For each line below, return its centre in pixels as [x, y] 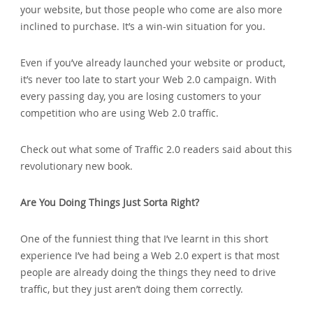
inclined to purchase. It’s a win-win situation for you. [143, 26]
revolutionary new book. [77, 166]
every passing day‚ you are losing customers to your [141, 96]
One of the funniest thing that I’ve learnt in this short [145, 238]
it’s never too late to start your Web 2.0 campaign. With [149, 79]
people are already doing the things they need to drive [148, 272]
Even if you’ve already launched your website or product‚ [153, 62]
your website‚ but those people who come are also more [152, 9]
